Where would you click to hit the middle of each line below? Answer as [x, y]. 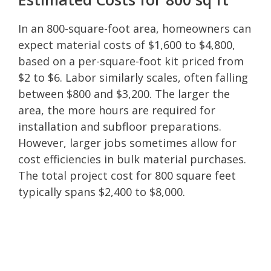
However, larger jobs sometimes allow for [127, 142]
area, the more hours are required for [117, 110]
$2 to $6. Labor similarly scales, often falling [133, 77]
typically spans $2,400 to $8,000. [102, 191]
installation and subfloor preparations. [120, 126]
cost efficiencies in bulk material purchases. [132, 159]
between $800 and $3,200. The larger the [124, 93]
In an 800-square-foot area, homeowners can [135, 28]
